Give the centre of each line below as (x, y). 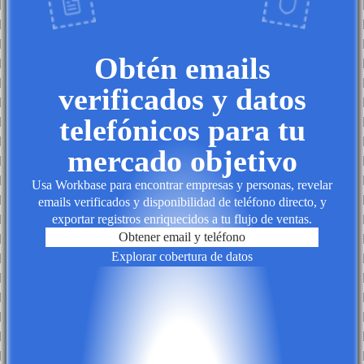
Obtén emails (182, 68)
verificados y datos (182, 99)
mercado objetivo (182, 160)
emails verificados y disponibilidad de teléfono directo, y (182, 201)
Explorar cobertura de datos (182, 256)
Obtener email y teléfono (182, 236)
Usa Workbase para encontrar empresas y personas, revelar (182, 184)
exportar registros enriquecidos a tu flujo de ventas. (182, 219)
